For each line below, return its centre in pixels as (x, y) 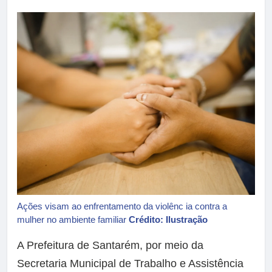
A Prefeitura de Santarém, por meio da (110, 245)
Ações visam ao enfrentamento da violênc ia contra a (122, 206)
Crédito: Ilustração (168, 219)
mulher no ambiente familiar (73, 219)
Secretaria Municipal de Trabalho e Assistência (130, 263)
